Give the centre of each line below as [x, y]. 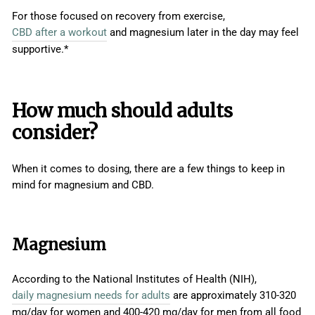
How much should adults [122, 111]
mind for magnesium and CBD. [83, 185]
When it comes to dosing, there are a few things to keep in [148, 169]
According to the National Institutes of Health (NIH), [134, 279]
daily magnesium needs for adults [91, 296]
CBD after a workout [59, 33]
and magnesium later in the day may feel [203, 33]
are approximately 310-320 [233, 296]
